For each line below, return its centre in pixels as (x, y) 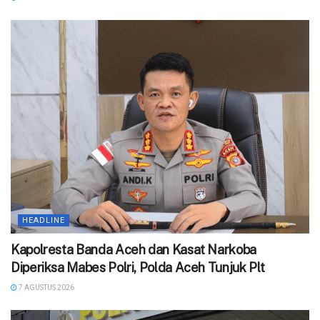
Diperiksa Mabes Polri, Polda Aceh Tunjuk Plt (138, 268)
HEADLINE (44, 221)
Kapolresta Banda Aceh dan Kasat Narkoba (134, 250)
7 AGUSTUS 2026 (46, 288)
